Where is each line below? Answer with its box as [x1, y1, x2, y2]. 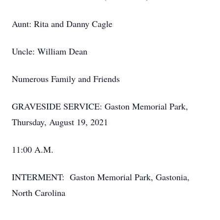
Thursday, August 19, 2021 [12, 116, 108, 128]
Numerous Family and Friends [12, 73, 120, 84]
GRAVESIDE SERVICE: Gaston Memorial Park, [12, 100, 191, 112]
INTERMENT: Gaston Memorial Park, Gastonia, [12, 171, 190, 183]
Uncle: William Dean [12, 45, 87, 57]
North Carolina [12, 187, 65, 198]
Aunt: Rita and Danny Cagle [12, 18, 112, 29]
